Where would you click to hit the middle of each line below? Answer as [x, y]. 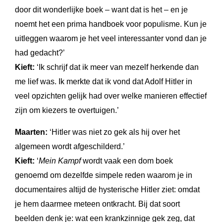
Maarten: [31, 132]
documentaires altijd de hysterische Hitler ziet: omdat [107, 189]
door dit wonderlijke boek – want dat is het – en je [101, 9]
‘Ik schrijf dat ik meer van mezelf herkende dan [117, 67]
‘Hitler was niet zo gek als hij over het [114, 132]
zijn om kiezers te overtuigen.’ [67, 110]
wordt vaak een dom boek [127, 161]
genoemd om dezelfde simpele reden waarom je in [104, 175]
